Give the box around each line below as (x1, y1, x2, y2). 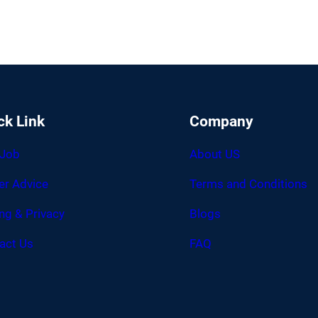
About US (190, 147, 241, 162)
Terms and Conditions (190, 177, 308, 192)
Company (190, 113, 254, 131)
